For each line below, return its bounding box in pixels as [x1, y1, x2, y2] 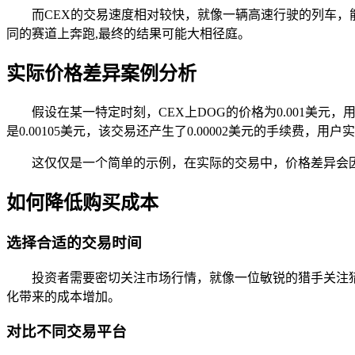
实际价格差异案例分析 [6, 63, 197, 85]
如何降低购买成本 [6, 192, 158, 213]
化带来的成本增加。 [6, 289, 120, 303]
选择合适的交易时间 [6, 234, 142, 251]
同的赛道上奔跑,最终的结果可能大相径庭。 [6, 27, 250, 41]
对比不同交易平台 [6, 323, 127, 341]
